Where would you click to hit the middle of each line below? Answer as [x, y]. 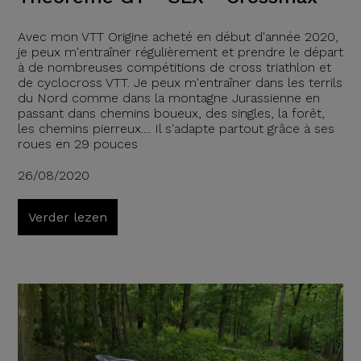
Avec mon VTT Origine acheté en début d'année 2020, [178, 36]
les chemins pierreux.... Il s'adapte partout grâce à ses [176, 128]
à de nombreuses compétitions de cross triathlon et [174, 67]
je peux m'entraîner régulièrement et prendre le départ [180, 52]
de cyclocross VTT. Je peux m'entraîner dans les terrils [180, 82]
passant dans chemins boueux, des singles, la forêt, [171, 113]
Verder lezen [67, 217]
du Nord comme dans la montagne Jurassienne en [168, 98]
